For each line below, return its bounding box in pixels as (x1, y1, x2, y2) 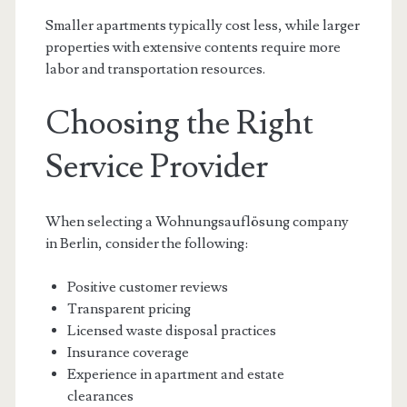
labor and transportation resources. (45, 60, 265, 78)
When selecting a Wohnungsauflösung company (45, 213, 349, 231)
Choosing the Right (45, 103, 313, 144)
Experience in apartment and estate (66, 365, 284, 383)
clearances (66, 387, 134, 405)
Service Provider (45, 146, 268, 188)
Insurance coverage (66, 343, 189, 362)
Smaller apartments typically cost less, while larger (45, 16, 360, 35)
